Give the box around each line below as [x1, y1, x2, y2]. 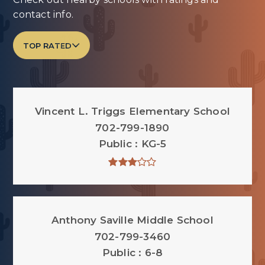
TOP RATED [23, 40, 72, 50]
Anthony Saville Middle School [51, 214, 214, 226]
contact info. [13, 9, 74, 20]
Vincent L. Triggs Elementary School [35, 105, 230, 117]
